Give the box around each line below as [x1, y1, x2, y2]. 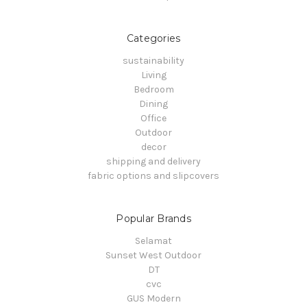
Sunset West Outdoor [106, 249, 201, 261]
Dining [139, 97, 168, 110]
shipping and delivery [106, 155, 201, 167]
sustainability [123, 54, 184, 66]
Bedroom [133, 83, 174, 95]
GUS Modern [126, 292, 181, 304]
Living [140, 69, 167, 81]
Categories [126, 32, 181, 45]
